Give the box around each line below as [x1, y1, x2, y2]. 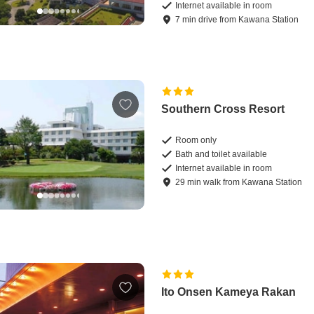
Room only [175, 135, 217, 146]
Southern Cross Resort [161, 103, 285, 116]
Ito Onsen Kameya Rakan [161, 286, 296, 299]
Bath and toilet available [175, 149, 268, 160]
